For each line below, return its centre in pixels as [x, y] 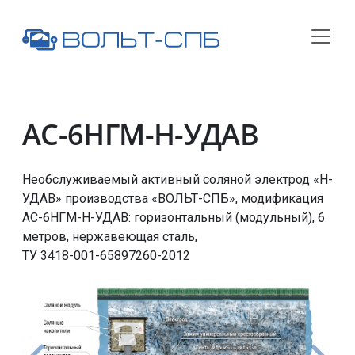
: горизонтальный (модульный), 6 [227, 217]
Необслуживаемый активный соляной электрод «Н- [177, 179]
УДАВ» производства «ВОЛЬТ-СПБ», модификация [173, 198]
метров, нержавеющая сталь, [110, 236]
